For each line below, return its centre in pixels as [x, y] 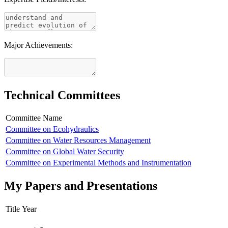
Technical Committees [62, 95]
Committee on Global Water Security [65, 152]
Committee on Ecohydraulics [52, 129]
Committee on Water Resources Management [78, 140]
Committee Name [34, 118]
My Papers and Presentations [81, 186]
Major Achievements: [38, 45]
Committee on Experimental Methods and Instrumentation [98, 163]
